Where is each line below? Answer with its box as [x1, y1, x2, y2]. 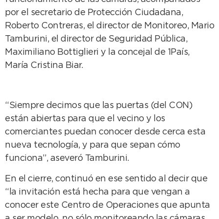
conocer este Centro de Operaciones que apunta [5, 201, 210, 209]
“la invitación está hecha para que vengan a [5, 188, 190, 196]
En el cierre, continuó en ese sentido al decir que [5, 175, 207, 183]
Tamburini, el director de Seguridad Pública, [5, 35, 187, 43]
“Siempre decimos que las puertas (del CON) [5, 102, 192, 110]
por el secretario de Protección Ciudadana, [5, 8, 183, 17]
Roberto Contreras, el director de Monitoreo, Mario [5, 22, 214, 30]
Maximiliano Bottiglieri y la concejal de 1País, [5, 48, 190, 56]
